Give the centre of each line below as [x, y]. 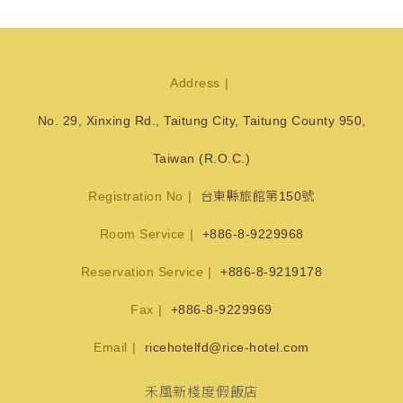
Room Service [142, 234]
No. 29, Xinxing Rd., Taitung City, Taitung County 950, [201, 121]
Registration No [136, 197]
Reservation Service [142, 272]
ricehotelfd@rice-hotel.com [227, 348]
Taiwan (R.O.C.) [201, 159]
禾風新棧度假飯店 [201, 392]
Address [195, 83]
